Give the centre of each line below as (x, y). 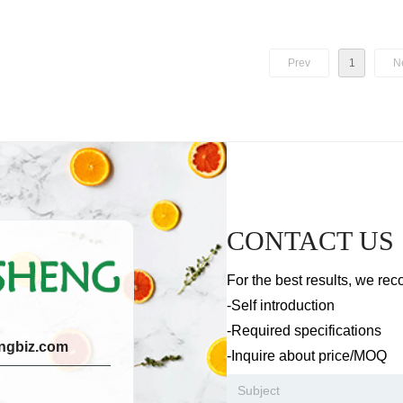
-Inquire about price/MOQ (307, 356)
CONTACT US (310, 241)
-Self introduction (281, 305)
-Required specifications (304, 331)
